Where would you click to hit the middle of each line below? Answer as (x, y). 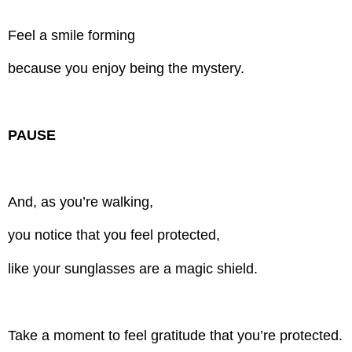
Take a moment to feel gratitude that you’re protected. (176, 335)
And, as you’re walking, (81, 202)
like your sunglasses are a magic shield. (133, 268)
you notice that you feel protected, (114, 235)
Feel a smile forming (74, 36)
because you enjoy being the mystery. (126, 69)
